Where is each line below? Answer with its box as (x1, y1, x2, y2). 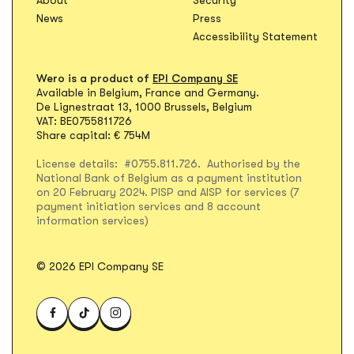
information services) (36, 213, 152, 227)
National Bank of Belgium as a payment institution (36, 171, 302, 184)
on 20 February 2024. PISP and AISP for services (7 (36, 185, 299, 198)
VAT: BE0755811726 (36, 114, 132, 127)
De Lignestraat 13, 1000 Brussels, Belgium (36, 100, 252, 113)
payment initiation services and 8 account (36, 199, 261, 213)
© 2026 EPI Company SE (36, 259, 164, 273)
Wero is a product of (36, 71, 153, 85)
